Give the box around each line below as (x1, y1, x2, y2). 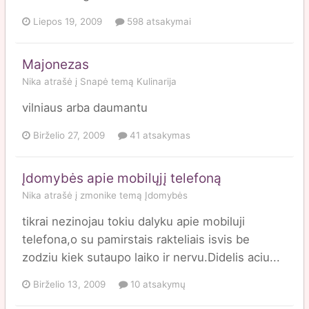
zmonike (80, 189, 117, 201)
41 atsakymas (127, 129, 190, 141)
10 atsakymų (128, 278, 186, 290)
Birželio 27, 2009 (33, 129, 105, 141)
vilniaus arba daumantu (22, 101, 148, 115)
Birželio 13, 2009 (33, 278, 106, 290)
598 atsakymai (124, 16, 191, 28)
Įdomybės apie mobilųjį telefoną (22, 170, 221, 186)
